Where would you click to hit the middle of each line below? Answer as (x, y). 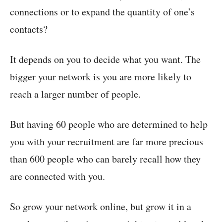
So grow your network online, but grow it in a (101, 206)
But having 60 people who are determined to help (109, 124)
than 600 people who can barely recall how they (105, 159)
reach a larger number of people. (75, 94)
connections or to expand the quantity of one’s (102, 11)
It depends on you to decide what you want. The (105, 59)
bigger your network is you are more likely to (101, 76)
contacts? (29, 29)
